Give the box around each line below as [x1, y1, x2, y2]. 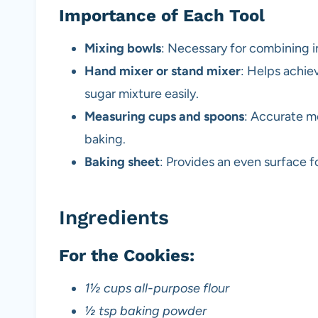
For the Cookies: [59, 246, 194, 266]
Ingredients [59, 206, 169, 230]
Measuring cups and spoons [84, 109, 244, 125]
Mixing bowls [84, 40, 161, 57]
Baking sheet [84, 154, 160, 170]
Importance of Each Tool [59, 6, 265, 26]
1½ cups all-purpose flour [84, 280, 229, 297]
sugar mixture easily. [84, 86, 199, 102]
